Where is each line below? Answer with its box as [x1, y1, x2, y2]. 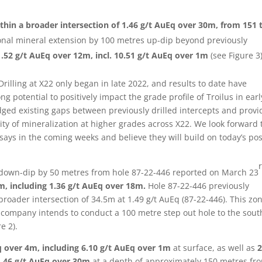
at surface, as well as [171, 242, 256, 253]
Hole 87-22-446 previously [148, 180, 250, 191]
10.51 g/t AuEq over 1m [114, 50, 211, 61]
